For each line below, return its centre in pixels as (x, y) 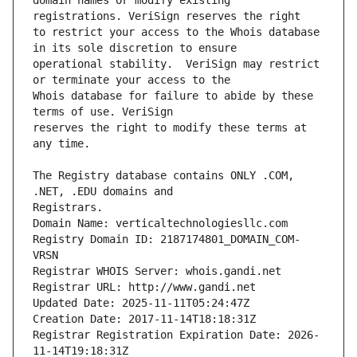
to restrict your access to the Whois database (176, 32)
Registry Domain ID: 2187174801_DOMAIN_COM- (167, 239)
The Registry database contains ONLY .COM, (163, 176)
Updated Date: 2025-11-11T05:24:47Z (141, 303)
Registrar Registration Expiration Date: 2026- (176, 335)
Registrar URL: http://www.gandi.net (144, 287)
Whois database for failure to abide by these (173, 96)
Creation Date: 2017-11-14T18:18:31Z (144, 319)
